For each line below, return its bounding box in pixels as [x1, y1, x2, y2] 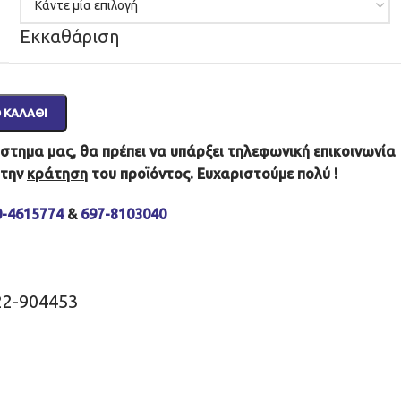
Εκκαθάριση [20, 26, 119, 47]
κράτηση [27, 165, 88, 182]
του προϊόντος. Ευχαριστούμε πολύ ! [88, 165, 337, 182]
